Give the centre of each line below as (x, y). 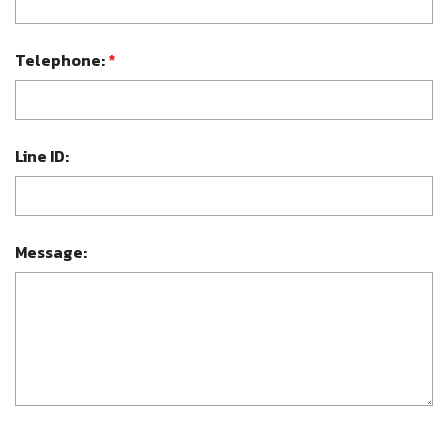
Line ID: (42, 156)
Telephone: (61, 60)
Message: (51, 252)
